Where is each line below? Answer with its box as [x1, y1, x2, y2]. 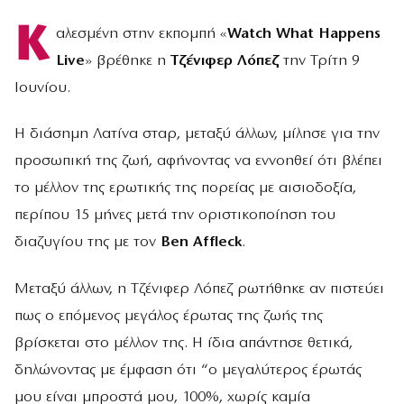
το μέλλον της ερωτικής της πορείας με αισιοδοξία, [14, 180, 356, 197]
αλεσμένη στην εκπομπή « [55, 26, 227, 42]
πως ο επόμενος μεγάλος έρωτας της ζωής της [14, 308, 323, 324]
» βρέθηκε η [84, 53, 170, 69]
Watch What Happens [226, 26, 381, 42]
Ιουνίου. [14, 80, 70, 96]
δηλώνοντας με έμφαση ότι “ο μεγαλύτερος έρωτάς [14, 362, 362, 378]
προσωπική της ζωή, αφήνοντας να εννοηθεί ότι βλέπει [14, 153, 382, 170]
